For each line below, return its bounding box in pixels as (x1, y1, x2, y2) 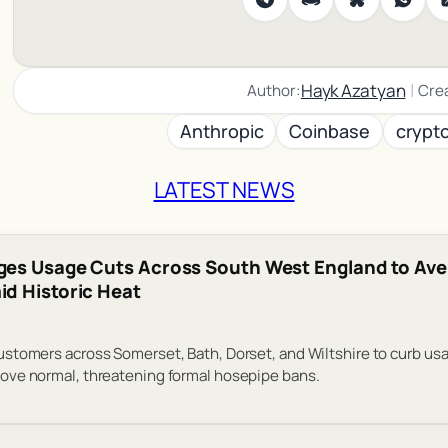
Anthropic (180, 118, 264, 143)
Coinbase (289, 118, 370, 143)
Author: (247, 79, 301, 101)
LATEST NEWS (153, 174, 295, 205)
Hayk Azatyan (300, 78, 406, 102)
